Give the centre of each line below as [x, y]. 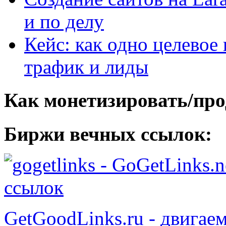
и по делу [64, 22]
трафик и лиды [86, 67]
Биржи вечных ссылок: [108, 134]
